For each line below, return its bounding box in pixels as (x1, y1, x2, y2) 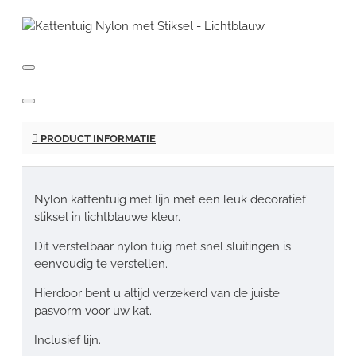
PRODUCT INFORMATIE (38, 132, 156, 145)
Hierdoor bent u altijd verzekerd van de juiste (34, 285, 280, 300)
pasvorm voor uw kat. (34, 303, 152, 318)
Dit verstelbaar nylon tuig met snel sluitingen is (34, 238, 291, 253)
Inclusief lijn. (34, 332, 101, 347)
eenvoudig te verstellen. (34, 256, 168, 271)
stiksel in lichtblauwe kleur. (34, 209, 180, 224)
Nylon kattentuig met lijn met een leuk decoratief (34, 192, 306, 207)
